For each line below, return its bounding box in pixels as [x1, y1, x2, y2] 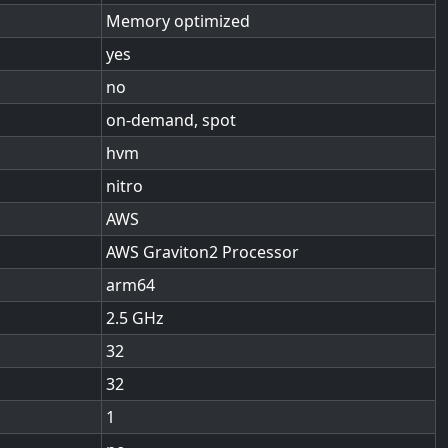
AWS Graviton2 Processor [106, 241, 299, 263]
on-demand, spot [106, 109, 236, 131]
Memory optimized [106, 10, 250, 32]
